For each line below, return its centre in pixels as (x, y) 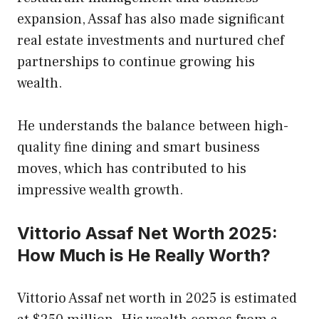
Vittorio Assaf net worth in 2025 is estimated (157, 299)
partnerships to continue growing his (136, 62)
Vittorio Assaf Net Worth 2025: (147, 234)
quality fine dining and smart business (138, 148)
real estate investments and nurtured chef (151, 41)
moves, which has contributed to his (132, 169)
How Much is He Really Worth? (144, 256)
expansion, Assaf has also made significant (151, 20)
